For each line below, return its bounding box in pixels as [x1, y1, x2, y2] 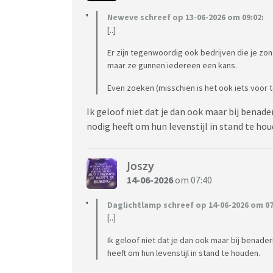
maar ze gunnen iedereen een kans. [107, 59, 237, 71]
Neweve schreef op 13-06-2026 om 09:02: [107, 11, 264, 23]
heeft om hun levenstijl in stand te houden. [107, 247, 260, 258]
